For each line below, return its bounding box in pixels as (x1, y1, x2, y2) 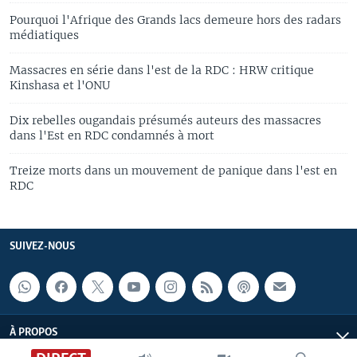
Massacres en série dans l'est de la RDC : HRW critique (10, 62, 314, 77)
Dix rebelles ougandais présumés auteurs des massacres (10, 112, 321, 127)
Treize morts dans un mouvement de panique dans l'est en (10, 163, 337, 178)
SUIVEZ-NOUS (10, 240, 75, 253)
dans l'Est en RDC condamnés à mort (10, 127, 214, 143)
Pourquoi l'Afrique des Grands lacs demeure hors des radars (10, 12, 341, 27)
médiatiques (10, 27, 79, 42)
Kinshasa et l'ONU (10, 77, 110, 92)
